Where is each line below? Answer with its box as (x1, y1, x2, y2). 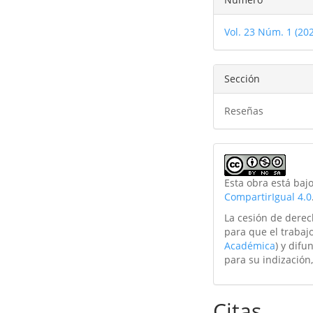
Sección (224, 72, 260, 85)
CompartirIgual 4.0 (224, 190, 312, 203)
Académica (224, 239, 275, 252)
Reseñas (224, 104, 263, 117)
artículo (212, 28, 286, 57)
